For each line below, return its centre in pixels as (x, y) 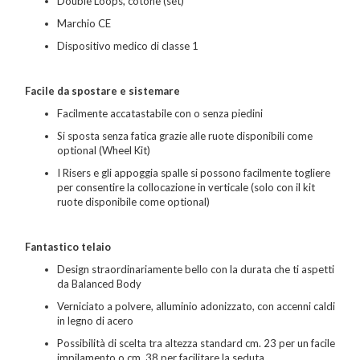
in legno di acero (95, 321)
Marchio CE (84, 24)
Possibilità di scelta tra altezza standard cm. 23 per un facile (196, 344)
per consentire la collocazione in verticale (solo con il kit (186, 188)
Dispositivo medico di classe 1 (128, 46)
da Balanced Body (99, 284)
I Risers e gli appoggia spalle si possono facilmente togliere (194, 173)
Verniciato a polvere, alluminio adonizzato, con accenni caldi (196, 307)
